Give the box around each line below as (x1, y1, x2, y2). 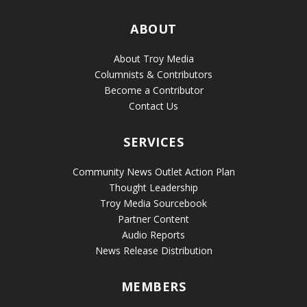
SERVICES (123, 134, 184, 151)
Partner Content (118, 212, 189, 226)
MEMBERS (121, 278, 186, 295)
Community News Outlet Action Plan (72, 165, 235, 179)
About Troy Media (113, 52, 194, 66)
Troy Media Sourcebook (100, 197, 207, 210)
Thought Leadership (109, 181, 198, 195)
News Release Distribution (95, 244, 212, 258)
